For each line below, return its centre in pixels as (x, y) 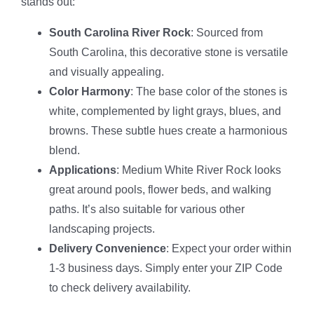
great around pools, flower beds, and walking (160, 189)
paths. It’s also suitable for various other (147, 209)
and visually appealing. (107, 71)
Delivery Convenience (108, 248)
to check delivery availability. (120, 287)
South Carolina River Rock (120, 32)
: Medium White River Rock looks (199, 170)
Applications (83, 170)
